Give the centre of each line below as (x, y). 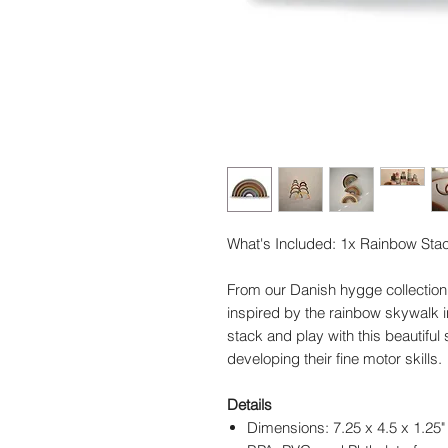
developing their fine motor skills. (334, 359)
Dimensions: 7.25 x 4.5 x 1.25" (346, 428)
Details (249, 405)
